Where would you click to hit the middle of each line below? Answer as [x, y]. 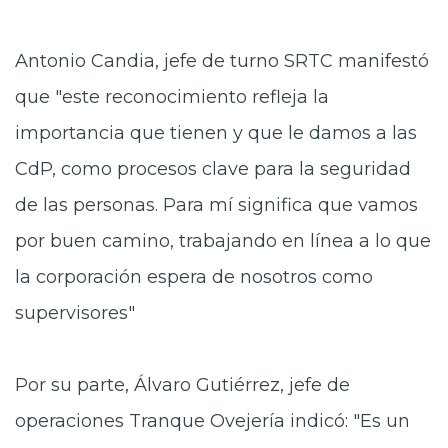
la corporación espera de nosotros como [194, 276]
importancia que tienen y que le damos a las [216, 132]
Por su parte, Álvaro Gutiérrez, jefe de [182, 384]
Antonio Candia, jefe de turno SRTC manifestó [222, 60]
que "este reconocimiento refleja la [172, 96]
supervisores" [75, 312]
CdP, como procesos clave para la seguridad [213, 168]
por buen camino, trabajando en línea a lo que [223, 240]
